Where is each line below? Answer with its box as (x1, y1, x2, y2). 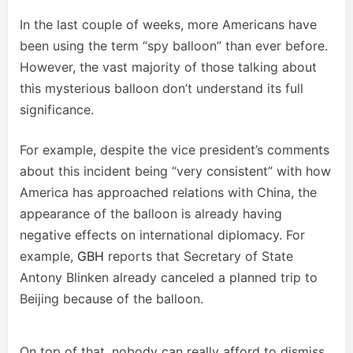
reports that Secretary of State (104, 248, 293, 264)
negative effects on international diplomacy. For (20, 227, 305, 243)
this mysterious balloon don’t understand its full (20, 80, 303, 96)
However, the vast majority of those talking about (20, 59, 317, 75)
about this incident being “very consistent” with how (20, 163, 331, 179)
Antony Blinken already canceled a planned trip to (20, 269, 318, 285)
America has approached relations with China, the (20, 184, 317, 200)
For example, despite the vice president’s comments (20, 142, 329, 158)
